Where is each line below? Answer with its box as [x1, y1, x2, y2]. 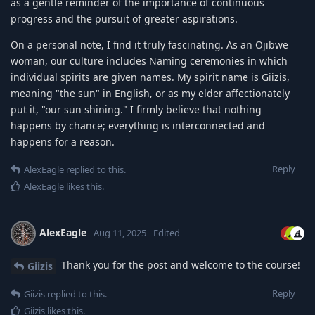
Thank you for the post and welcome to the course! [58, 257, 300, 271]
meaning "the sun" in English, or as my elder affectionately [11, 86, 290, 100]
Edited [153, 226, 180, 239]
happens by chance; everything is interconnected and [11, 118, 265, 132]
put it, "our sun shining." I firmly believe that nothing [11, 102, 262, 116]
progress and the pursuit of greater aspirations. [11, 11, 238, 25]
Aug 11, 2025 [94, 226, 146, 239]
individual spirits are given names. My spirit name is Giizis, [11, 70, 290, 84]
